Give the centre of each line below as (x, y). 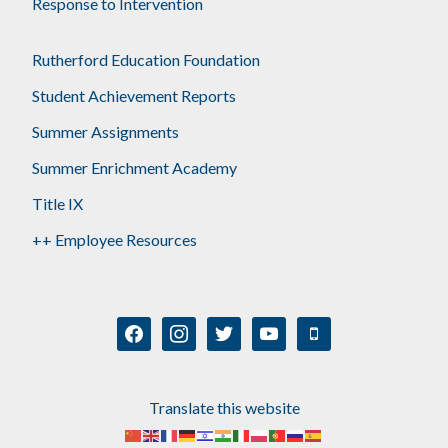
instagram (195, 328)
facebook (149, 328)
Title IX (58, 203)
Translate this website (224, 407)
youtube (279, 328)
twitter (230, 328)
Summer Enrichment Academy (135, 167)
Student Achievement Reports (134, 95)
